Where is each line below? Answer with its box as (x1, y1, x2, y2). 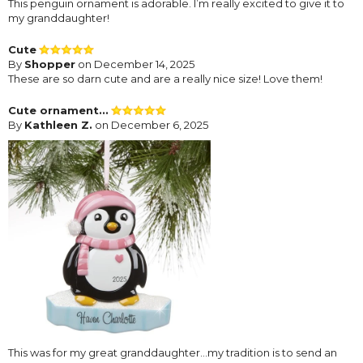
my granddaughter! (8, 11, 109, 25)
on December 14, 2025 (75, 58, 194, 71)
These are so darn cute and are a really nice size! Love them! (8, 72, 322, 86)
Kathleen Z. (24, 118, 92, 132)
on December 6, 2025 (92, 118, 208, 132)
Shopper (24, 58, 75, 71)
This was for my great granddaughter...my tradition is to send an (8, 346, 337, 360)
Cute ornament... (8, 104, 109, 117)
